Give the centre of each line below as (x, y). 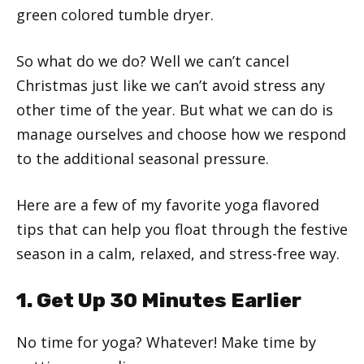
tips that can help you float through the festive (182, 229)
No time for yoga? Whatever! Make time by (166, 342)
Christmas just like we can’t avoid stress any (171, 85)
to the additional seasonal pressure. (143, 158)
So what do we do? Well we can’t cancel (153, 61)
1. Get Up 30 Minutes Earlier (159, 300)
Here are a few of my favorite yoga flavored (168, 204)
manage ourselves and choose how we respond (181, 134)
